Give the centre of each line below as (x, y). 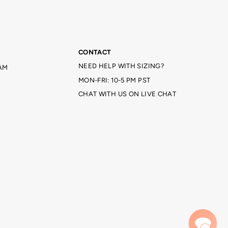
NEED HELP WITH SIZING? (121, 66)
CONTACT (95, 52)
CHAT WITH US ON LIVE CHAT (127, 94)
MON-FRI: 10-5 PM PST (114, 80)
